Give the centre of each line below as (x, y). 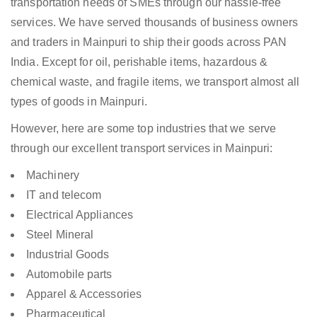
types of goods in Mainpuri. (79, 102)
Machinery (53, 175)
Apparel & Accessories (84, 294)
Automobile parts (69, 275)
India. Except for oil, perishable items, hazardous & (139, 62)
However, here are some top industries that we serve (144, 129)
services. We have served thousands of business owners (155, 23)
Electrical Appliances (80, 215)
